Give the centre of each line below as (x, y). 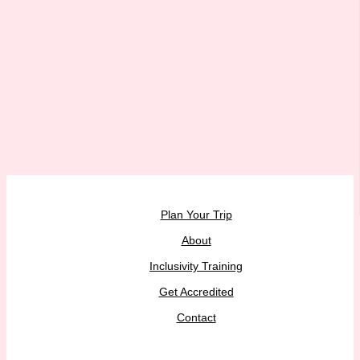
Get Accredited (196, 292)
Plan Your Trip (196, 215)
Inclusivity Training (196, 266)
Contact (196, 317)
